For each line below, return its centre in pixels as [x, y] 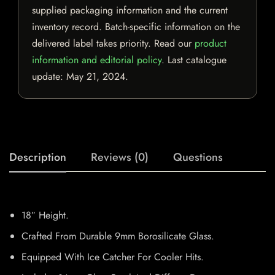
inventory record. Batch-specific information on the [136, 27]
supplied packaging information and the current [130, 10]
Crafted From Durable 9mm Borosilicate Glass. [118, 236]
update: [49, 77]
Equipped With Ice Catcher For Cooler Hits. [113, 257]
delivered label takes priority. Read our [113, 44]
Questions [198, 157]
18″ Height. [45, 215]
